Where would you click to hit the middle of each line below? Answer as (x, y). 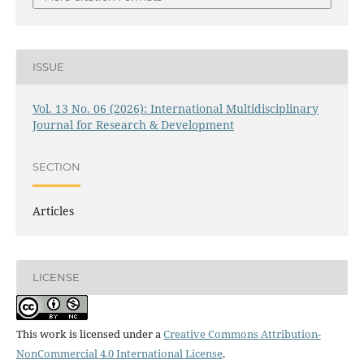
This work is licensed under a (89, 334)
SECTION (56, 167)
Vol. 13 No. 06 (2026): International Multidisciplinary (175, 108)
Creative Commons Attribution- (242, 334)
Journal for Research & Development (133, 124)
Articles (53, 210)
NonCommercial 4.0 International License (119, 353)
